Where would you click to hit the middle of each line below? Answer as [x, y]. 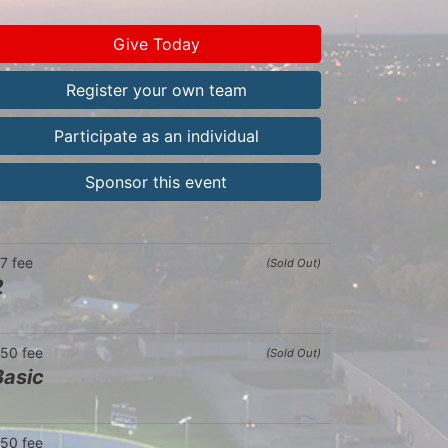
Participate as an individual [156, 135]
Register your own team [156, 89]
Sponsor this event [156, 181]
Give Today [156, 43]
